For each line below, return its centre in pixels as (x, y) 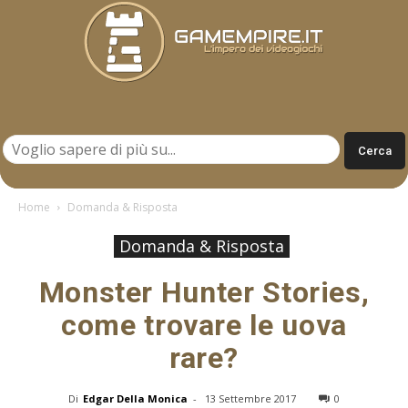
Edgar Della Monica (135, 398)
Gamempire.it (242, 122)
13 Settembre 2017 (250, 398)
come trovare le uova (204, 325)
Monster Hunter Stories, (204, 292)
